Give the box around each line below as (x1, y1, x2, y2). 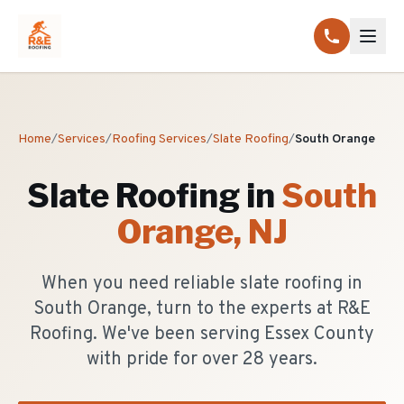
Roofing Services (112, 132, 207, 147)
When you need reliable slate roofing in (41, 272, 363, 296)
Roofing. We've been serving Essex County (30, 323, 374, 346)
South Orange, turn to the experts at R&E (33, 298, 371, 321)
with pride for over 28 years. (87, 348, 317, 372)
